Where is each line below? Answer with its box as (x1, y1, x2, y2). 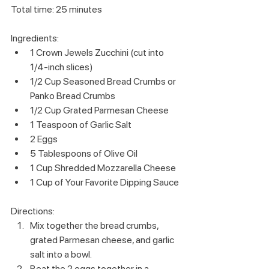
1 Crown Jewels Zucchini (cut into (30, 47, 166, 59)
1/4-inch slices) (30, 61, 93, 73)
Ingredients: (11, 32, 59, 44)
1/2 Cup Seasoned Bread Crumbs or (30, 76, 178, 88)
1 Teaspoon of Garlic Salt (30, 119, 131, 131)
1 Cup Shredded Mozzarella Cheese (30, 162, 176, 174)
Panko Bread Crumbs (30, 90, 115, 102)
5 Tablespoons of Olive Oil (30, 148, 138, 160)
